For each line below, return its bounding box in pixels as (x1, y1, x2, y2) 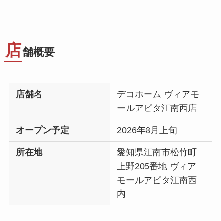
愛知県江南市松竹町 (117, 147, 197, 157)
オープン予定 (16, 125, 70, 135)
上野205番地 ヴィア (117, 161, 197, 171)
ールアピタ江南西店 (117, 103, 197, 113)
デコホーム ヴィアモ (117, 89, 200, 99)
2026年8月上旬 (117, 125, 178, 135)
